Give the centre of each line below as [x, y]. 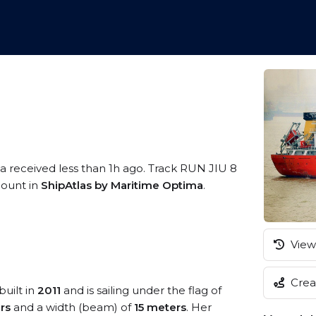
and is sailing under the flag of [141, 290]
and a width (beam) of [72, 307]
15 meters [160, 307]
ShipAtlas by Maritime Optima [122, 185]
